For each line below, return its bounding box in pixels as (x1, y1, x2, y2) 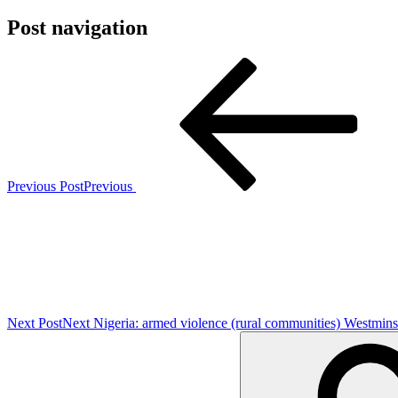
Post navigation (7, 15, 147, 39)
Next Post (7, 314, 62, 330)
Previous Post (7, 178, 84, 194)
